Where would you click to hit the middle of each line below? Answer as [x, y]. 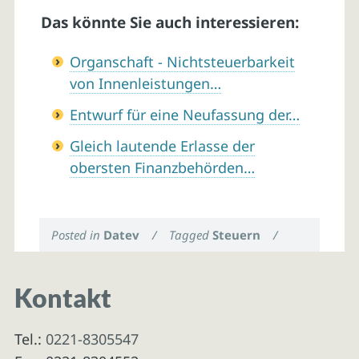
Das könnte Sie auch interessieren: [169, 23]
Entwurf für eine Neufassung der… [184, 115]
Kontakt [63, 298]
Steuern [237, 234]
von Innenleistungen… [145, 84]
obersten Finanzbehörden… [162, 168]
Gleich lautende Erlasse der [162, 146]
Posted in [78, 234]
